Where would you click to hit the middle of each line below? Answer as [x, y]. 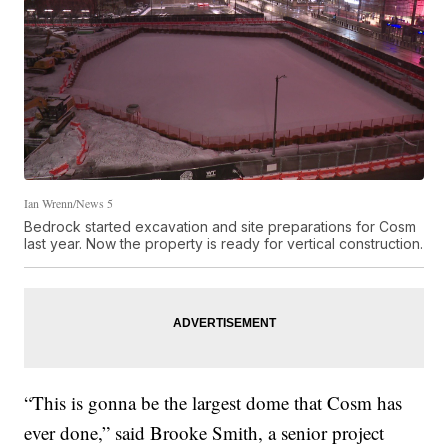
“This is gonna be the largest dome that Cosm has [213, 403]
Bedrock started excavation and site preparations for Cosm [220, 227]
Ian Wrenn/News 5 [69, 203]
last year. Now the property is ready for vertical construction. [224, 244]
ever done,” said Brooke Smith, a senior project [204, 433]
